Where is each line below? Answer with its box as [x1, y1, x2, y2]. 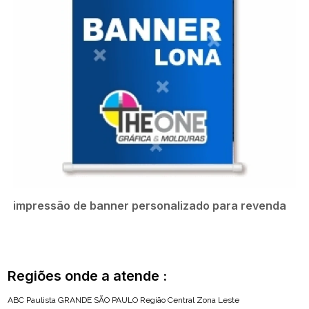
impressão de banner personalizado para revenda [13, 199, 287, 213]
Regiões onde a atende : [8, 268, 168, 285]
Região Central [140, 295, 195, 306]
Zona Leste [197, 295, 240, 306]
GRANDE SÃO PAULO [58, 295, 139, 306]
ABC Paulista [8, 295, 57, 306]
